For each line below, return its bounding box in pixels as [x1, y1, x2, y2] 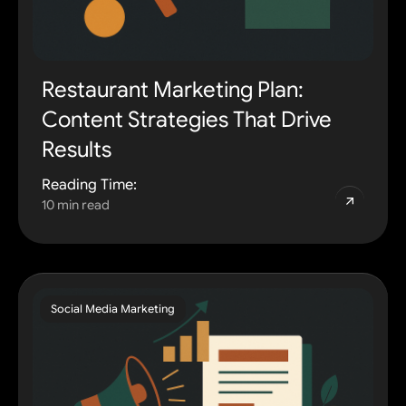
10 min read [42, 196, 110, 213]
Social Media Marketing [51, 301, 175, 315]
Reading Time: [42, 175, 137, 194]
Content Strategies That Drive [42, 105, 332, 133]
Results [42, 135, 111, 163]
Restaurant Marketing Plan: [42, 75, 304, 103]
